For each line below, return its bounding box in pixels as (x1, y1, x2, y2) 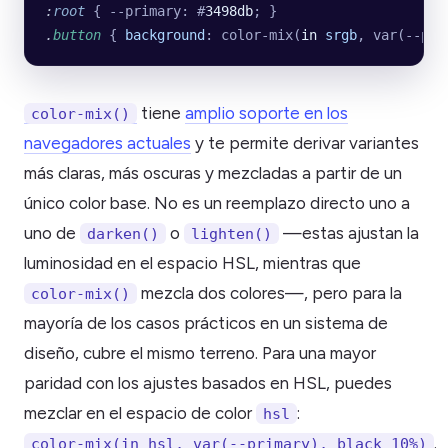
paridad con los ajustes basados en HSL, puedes (24, 373, 392, 394)
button (53, 27, 101, 44)
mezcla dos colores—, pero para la (137, 283, 402, 304)
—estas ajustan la (279, 223, 419, 244)
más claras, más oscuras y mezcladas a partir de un (24, 163, 402, 184)
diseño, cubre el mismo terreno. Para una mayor (24, 343, 376, 364)
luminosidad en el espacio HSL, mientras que (24, 253, 361, 274)
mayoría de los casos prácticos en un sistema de (24, 313, 388, 334)
